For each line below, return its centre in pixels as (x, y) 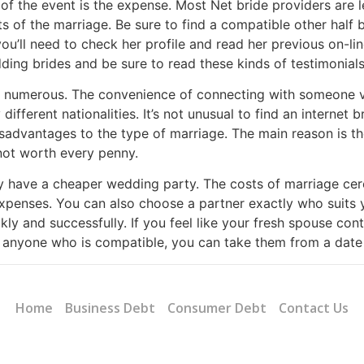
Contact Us (314, 308)
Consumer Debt (217, 308)
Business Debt (110, 308)
